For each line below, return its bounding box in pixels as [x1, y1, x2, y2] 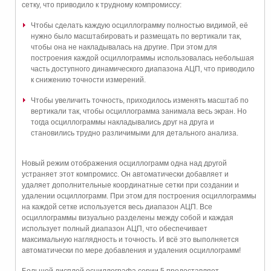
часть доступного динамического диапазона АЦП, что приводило [31, 64, 255, 73]
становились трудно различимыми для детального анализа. [31, 128, 238, 137]
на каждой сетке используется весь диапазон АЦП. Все [22, 202, 212, 211]
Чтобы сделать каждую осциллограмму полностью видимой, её [31, 21, 248, 30]
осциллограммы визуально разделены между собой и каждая [22, 213, 233, 222]
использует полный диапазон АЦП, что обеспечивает [22, 224, 207, 233]
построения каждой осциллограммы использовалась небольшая [31, 53, 254, 62]
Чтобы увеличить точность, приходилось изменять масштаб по [31, 96, 249, 105]
